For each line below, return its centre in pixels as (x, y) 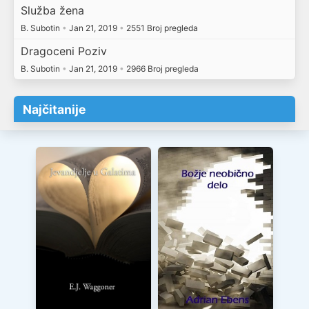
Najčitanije (55, 109)
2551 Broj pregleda (161, 28)
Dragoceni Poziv (63, 51)
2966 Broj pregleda (161, 68)
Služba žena (52, 11)
